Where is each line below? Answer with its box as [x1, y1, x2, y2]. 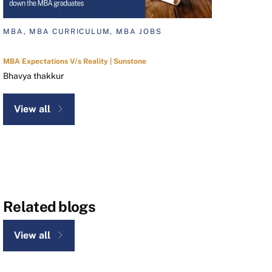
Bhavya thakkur [3, 71, 64, 81]
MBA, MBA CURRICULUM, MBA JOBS [3, 27, 162, 36]
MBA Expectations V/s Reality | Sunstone [3, 57, 147, 66]
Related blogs [3, 198, 95, 216]
